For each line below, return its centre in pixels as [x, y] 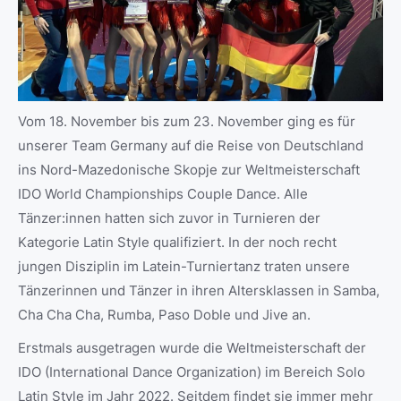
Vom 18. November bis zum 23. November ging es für [187, 122]
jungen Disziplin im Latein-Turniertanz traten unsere [184, 267]
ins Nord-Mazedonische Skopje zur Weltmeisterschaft [189, 170]
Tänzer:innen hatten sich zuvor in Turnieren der [169, 218]
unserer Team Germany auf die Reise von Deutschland [191, 146]
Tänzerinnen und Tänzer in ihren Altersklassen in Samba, [199, 291]
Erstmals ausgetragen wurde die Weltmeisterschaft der [192, 348]
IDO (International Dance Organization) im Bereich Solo [192, 372]
